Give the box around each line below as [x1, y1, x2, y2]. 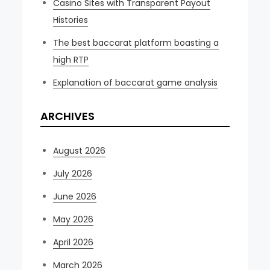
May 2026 [53, 213, 94, 225]
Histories [53, 13, 89, 26]
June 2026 [53, 190, 97, 202]
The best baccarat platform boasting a [53, 36, 219, 49]
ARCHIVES [40, 108, 95, 124]
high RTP [53, 53, 89, 66]
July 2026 [53, 167, 93, 180]
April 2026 [53, 236, 94, 248]
